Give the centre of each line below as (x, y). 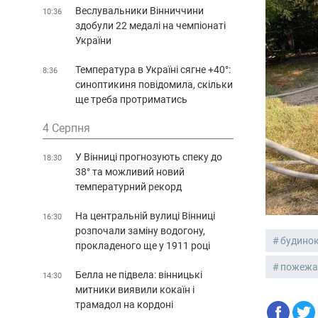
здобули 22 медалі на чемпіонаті (150, 25)
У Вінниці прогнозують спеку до (149, 157)
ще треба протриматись (131, 99)
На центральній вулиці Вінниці (145, 215)
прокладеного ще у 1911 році (143, 245)
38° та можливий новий (130, 171)
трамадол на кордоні (124, 304)
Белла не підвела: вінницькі (139, 274)
